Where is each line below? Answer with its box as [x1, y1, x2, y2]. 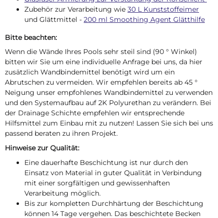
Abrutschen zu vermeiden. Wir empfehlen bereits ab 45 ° [5, 78, 198, 87]
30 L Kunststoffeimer [127, 4, 199, 14]
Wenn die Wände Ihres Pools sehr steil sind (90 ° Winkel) [5, 47, 197, 56]
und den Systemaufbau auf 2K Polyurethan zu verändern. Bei [5, 98, 211, 108]
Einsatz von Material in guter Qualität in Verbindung [24, 168, 202, 177]
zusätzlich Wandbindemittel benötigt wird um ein [5, 68, 175, 77]
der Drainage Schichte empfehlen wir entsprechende [5, 109, 184, 118]
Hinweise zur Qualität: [5, 144, 79, 152]
